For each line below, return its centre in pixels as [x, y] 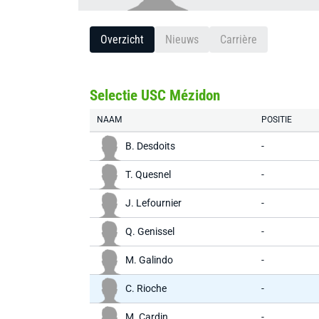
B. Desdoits [150, 146]
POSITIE [277, 120]
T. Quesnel [148, 174]
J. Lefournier [153, 203]
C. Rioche [146, 288]
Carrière [239, 40]
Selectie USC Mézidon [155, 95]
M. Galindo [149, 260]
